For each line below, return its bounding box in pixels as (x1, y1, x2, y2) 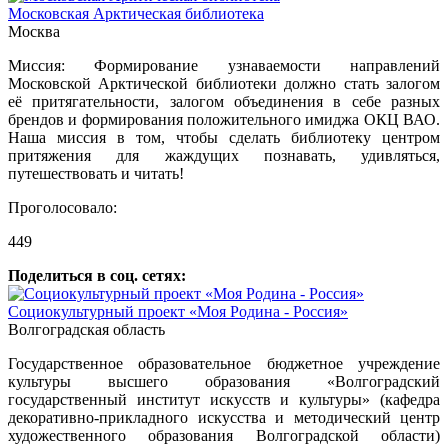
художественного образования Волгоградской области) (8, 427, 440, 444)
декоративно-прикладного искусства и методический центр (8, 409, 440, 426)
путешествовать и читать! (8, 165, 188, 182)
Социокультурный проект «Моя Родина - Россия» (8, 303, 348, 320)
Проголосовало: (8, 199, 117, 216)
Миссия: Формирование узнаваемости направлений (8, 57, 440, 74)
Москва (8, 23, 60, 40)
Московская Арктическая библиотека (8, 5, 264, 22)
